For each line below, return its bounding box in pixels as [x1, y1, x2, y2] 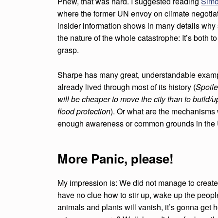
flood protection [57, 106, 111, 117]
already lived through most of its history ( [57, 81, 196, 93]
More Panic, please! [57, 149, 174, 168]
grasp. [57, 44, 79, 56]
